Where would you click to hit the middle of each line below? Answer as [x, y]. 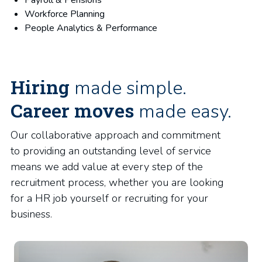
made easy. [183, 111]
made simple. [128, 88]
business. [31, 214]
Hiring [40, 87]
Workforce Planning [66, 14]
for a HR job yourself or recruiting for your [109, 198]
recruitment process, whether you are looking [117, 182]
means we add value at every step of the [107, 167]
